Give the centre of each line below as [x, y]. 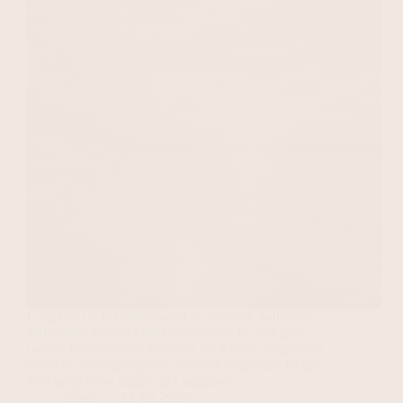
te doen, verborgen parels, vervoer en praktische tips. [176, 365]
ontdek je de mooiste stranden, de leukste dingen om [175, 349]
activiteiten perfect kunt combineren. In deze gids [166, 333]
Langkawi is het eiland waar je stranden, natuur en [170, 317]
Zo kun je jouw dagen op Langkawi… [136, 381]
